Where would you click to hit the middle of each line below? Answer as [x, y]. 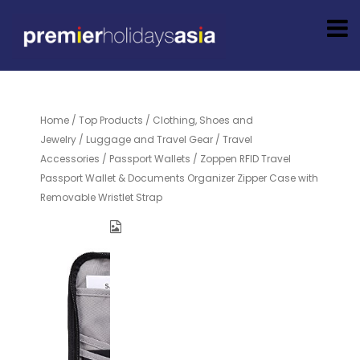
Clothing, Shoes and [203, 120]
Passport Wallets [150, 159]
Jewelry [58, 139]
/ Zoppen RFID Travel [241, 159]
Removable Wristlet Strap [101, 197]
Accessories [70, 159]
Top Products [111, 120]
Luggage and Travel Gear [149, 139]
